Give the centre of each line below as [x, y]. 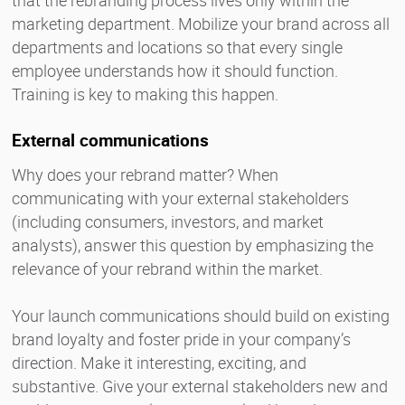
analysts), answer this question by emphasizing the [193, 245]
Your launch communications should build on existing [201, 315]
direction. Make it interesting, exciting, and [159, 362]
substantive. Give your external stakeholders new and [200, 386]
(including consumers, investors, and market [168, 221]
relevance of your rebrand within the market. [167, 268]
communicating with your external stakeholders [180, 198]
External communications [110, 140]
